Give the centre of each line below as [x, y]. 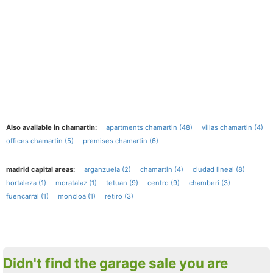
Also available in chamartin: [51, 127]
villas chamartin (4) [232, 127]
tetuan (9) [122, 183]
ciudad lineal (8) [219, 169]
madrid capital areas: [41, 169]
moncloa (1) [77, 196]
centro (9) [164, 183]
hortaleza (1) [26, 183]
